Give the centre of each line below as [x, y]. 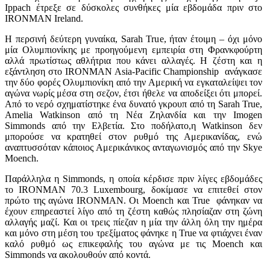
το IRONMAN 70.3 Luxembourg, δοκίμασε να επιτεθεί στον [133, 189]
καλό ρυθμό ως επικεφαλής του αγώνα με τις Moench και [133, 243]
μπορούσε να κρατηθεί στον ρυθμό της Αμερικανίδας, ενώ [133, 136]
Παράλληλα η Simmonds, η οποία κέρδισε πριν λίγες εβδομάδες [133, 178]
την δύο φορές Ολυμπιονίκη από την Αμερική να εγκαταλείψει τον [133, 82]
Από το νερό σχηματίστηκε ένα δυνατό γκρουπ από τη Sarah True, [133, 104]
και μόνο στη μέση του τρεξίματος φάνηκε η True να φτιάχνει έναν [133, 233]
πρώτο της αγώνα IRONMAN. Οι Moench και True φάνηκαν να [133, 200]
